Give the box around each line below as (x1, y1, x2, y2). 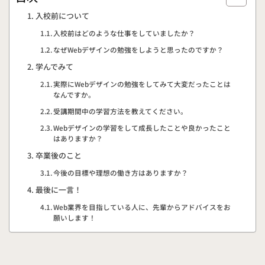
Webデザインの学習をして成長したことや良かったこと (53, 122, 231, 133)
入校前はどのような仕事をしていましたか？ (53, 28, 195, 38)
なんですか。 (53, 89, 95, 100)
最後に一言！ (35, 184, 82, 196)
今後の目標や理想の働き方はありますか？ (53, 167, 188, 178)
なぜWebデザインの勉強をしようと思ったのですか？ (53, 44, 224, 55)
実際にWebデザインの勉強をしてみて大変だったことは (53, 79, 231, 89)
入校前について (35, 10, 89, 22)
